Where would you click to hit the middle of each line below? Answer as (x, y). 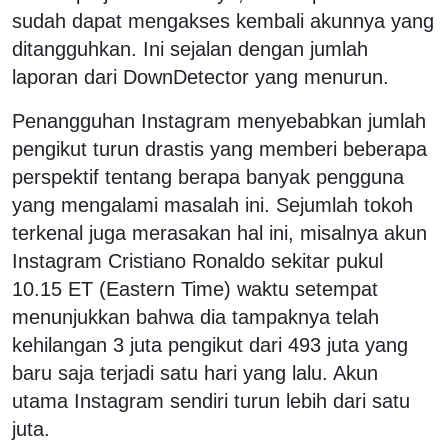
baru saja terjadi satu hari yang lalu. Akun (195, 372)
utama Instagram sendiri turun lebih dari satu (211, 400)
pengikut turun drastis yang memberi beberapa (219, 148)
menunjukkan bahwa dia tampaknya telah (195, 316)
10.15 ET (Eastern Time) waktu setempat (195, 288)
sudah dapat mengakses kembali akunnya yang (223, 20)
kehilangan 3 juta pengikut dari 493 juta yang (210, 344)
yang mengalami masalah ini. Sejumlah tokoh (212, 204)
